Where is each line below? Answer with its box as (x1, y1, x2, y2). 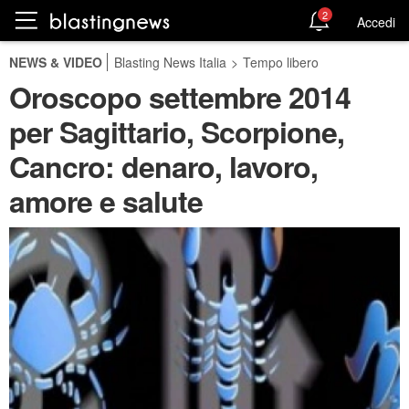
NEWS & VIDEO (9, 53, 102, 71)
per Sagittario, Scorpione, (9, 110, 344, 152)
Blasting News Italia (114, 53, 226, 71)
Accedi (357, 12, 395, 31)
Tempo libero (243, 53, 319, 71)
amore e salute (9, 180, 203, 222)
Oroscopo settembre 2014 (9, 76, 351, 118)
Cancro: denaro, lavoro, (9, 145, 318, 187)
